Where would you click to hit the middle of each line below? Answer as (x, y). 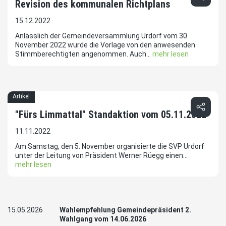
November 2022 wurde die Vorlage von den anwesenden (105, 45)
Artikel (21, 97)
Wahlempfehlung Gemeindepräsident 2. (125, 210)
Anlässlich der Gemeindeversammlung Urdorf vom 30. (102, 36)
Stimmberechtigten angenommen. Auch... (84, 54)
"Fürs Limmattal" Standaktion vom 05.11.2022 (111, 115)
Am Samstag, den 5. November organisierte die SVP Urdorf (110, 147)
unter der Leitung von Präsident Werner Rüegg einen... (101, 156)
